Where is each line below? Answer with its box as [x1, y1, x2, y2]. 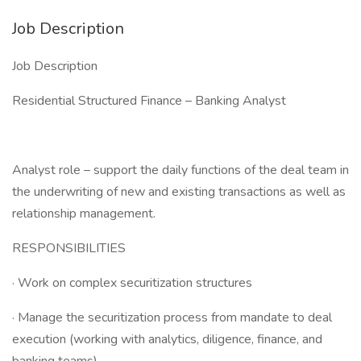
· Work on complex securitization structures [12, 274, 252, 292]
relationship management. [12, 205, 159, 222]
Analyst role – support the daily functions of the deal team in [12, 161, 349, 179]
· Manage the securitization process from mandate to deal [12, 309, 332, 326]
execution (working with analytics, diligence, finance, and [12, 330, 322, 348]
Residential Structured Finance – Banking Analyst [12, 92, 286, 110]
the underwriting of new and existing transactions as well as [12, 183, 346, 201]
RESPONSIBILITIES [12, 239, 126, 257]
